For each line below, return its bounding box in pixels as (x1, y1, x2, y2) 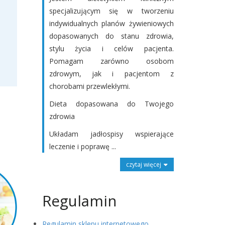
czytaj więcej (126, 160, 161, 169)
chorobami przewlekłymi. (49, 81, 130, 91)
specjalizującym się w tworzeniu (49, 6, 174, 16)
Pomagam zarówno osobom (49, 56, 174, 66)
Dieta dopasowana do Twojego (49, 99, 174, 108)
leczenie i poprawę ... (49, 142, 116, 151)
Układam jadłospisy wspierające (49, 129, 174, 139)
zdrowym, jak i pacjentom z (49, 69, 174, 78)
